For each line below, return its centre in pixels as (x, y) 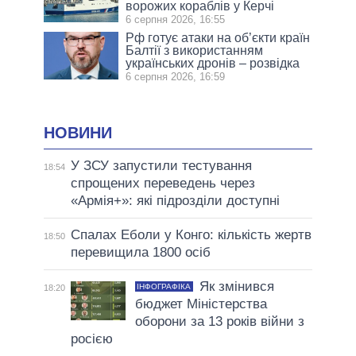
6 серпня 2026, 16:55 (176, 20)
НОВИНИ (78, 133)
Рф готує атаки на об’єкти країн (218, 38)
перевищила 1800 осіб (140, 252)
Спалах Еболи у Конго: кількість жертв (191, 234)
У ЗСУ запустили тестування (161, 165)
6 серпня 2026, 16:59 (176, 77)
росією (91, 339)
